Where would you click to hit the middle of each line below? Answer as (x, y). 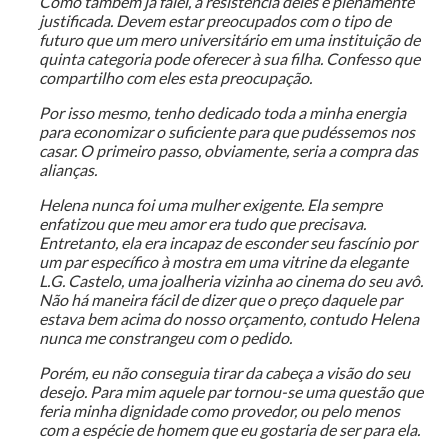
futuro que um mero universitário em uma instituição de (229, 40)
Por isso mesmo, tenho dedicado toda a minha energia (222, 113)
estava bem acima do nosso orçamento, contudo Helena (228, 319)
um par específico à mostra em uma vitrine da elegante (223, 262)
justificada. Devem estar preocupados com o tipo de (214, 21)
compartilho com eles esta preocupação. (175, 78)
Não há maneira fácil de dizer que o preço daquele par (220, 300)
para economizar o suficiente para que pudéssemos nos (226, 132)
